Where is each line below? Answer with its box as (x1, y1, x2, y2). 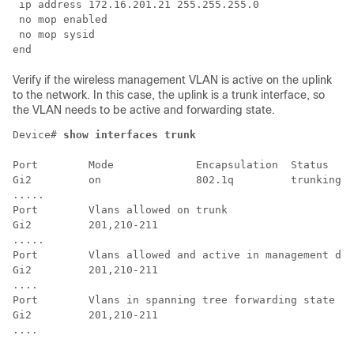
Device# (13, 129, 63, 141)
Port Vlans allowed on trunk (13, 204, 228, 216)
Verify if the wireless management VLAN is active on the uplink (13, 73, 332, 86)
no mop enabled (13, 13, 107, 25)
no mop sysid (13, 28, 95, 40)
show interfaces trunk (63, 129, 196, 141)
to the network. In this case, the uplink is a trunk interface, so (13, 88, 325, 101)
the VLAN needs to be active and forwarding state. (13, 104, 275, 116)
